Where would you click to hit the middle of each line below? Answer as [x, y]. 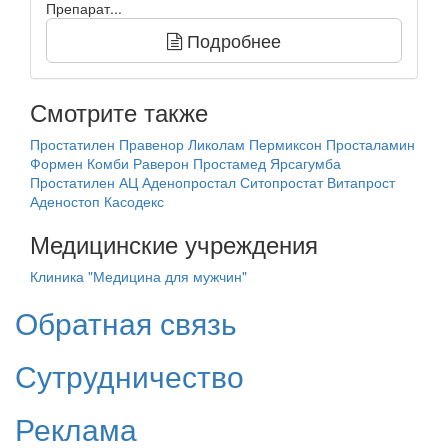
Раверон [161, 162]
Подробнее [231, 39]
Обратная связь [126, 322]
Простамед [229, 162]
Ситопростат [281, 181]
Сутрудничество [129, 375]
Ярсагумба [305, 162]
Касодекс [134, 200]
